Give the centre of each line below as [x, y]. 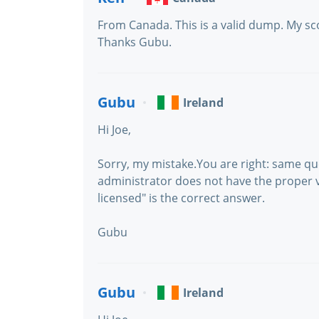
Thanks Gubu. [135, 42]
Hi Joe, [114, 130]
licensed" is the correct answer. [181, 198]
